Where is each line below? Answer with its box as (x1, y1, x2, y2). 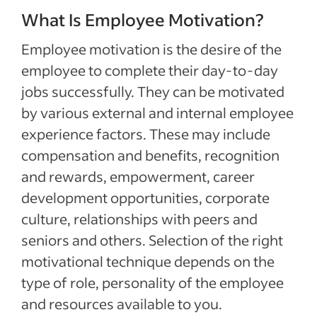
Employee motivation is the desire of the (21, 40, 282, 58)
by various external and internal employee (21, 103, 294, 122)
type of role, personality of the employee (21, 273, 284, 292)
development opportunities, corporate (21, 188, 270, 207)
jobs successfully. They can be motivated (21, 82, 284, 100)
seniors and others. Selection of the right (21, 231, 283, 249)
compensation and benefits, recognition (21, 146, 279, 164)
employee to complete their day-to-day (21, 61, 278, 79)
